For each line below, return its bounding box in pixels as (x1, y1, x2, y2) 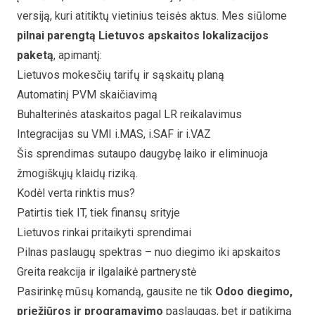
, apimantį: (53, 48, 102, 62)
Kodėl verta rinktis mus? (17, 186, 135, 200)
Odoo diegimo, (215, 284, 292, 298)
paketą (17, 48, 53, 62)
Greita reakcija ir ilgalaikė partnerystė (17, 264, 196, 278)
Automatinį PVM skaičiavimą (17, 87, 157, 101)
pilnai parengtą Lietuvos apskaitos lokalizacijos (17, 28, 269, 42)
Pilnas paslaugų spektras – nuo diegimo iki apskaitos (17, 245, 281, 259)
